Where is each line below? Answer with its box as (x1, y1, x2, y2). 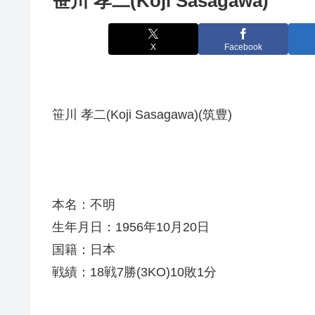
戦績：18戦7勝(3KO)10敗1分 (52, 265, 217, 280)
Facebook (224, 41, 262, 52)
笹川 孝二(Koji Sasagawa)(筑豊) (52, 108, 232, 122)
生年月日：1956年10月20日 (52, 220, 210, 235)
